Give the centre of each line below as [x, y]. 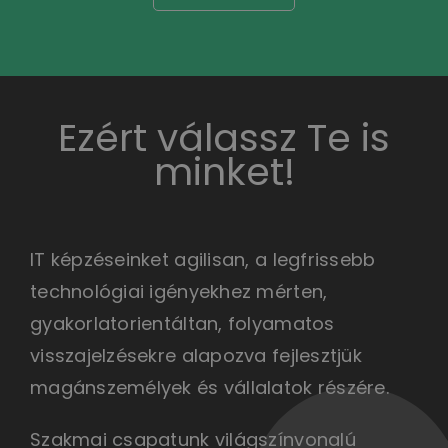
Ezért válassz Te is [224, 137]
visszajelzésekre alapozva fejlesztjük [195, 355]
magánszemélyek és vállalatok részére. [209, 387]
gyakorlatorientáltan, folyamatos [182, 323]
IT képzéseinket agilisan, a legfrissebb [202, 259]
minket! [224, 171]
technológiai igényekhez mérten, [178, 291]
